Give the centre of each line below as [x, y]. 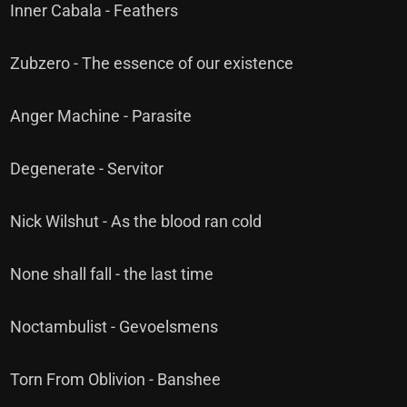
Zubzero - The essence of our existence [152, 63]
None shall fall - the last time [112, 274]
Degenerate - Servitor [87, 169]
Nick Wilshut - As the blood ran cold [136, 221]
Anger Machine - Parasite [101, 116]
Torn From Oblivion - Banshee [116, 379]
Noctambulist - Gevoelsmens [114, 327]
